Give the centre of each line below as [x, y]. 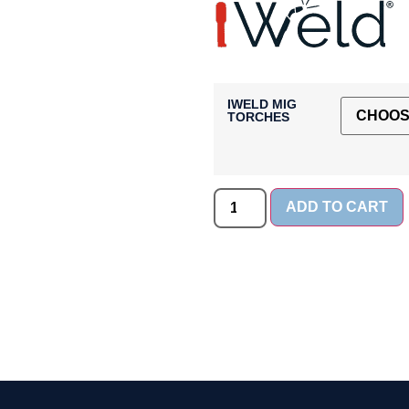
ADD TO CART [337, 207]
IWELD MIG [262, 105]
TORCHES [258, 117]
